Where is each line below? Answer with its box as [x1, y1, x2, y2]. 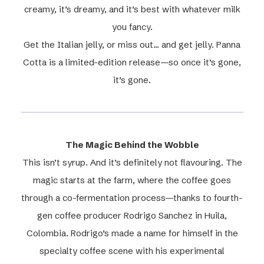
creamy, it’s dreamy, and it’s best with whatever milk [24, 3, 240, 15]
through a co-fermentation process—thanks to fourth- [21, 192, 243, 203]
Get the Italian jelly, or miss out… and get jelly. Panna [24, 38, 240, 50]
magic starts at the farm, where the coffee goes [33, 174, 231, 186]
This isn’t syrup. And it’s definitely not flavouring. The [22, 156, 242, 168]
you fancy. [111, 21, 153, 32]
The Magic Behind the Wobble [65, 138, 199, 150]
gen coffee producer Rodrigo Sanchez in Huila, [37, 209, 227, 221]
